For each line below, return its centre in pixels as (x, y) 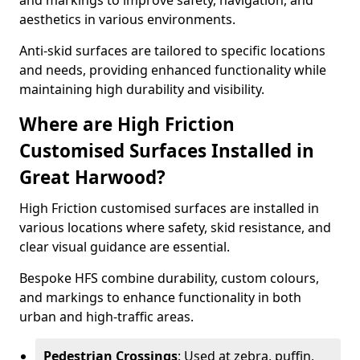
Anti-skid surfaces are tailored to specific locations (172, 51)
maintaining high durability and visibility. (142, 89)
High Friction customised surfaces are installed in (169, 208)
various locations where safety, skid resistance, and (175, 227)
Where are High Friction (127, 124)
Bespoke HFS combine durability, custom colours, (169, 278)
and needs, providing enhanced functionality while (173, 70)
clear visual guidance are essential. (125, 247)
